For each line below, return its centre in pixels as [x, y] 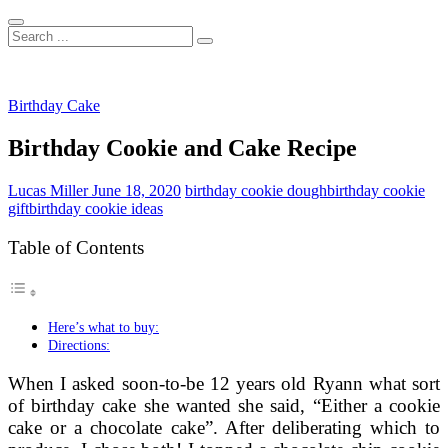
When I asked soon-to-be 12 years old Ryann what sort [224, 384]
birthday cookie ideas [96, 208]
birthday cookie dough [256, 190]
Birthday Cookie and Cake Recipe [182, 147]
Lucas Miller [48, 190]
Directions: [79, 345]
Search [28, 33]
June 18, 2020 [134, 190]
